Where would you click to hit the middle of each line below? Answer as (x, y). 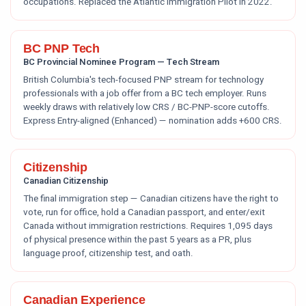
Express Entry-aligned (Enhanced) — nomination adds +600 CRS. (153, 121)
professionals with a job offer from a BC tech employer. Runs (145, 94)
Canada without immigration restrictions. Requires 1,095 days (148, 226)
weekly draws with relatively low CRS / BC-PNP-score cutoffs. (147, 107)
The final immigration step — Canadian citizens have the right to (151, 199)
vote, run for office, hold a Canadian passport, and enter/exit (144, 212)
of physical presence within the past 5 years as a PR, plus (137, 240)
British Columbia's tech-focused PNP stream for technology (143, 80)
